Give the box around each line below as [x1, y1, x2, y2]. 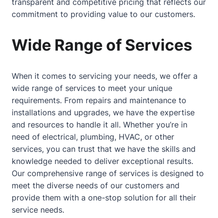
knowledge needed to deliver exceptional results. [12, 156, 193, 166]
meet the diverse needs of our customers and [12, 180, 180, 190]
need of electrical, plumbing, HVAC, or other [12, 131, 174, 142]
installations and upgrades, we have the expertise [12, 107, 195, 117]
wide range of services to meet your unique [12, 83, 172, 93]
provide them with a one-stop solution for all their [12, 192, 196, 202]
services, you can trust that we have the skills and [12, 144, 196, 154]
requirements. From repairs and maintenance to [12, 95, 186, 105]
